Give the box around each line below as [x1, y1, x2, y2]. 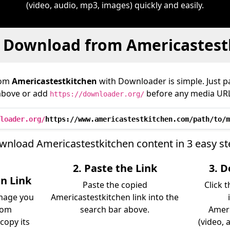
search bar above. [80, 204, 150, 215]
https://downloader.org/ [49, 90, 144, 98]
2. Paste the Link [72, 161, 157, 175]
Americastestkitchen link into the [51, 191, 179, 203]
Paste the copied [82, 179, 147, 190]
